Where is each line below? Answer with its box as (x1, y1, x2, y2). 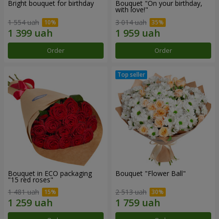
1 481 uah (8, 187, 39, 197)
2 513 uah (115, 187, 147, 197)
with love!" (115, 5, 148, 14)
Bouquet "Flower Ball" (115, 168, 186, 178)
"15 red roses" (8, 175, 53, 184)
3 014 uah (115, 17, 147, 27)
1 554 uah (8, 17, 39, 27)
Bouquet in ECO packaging (8, 168, 92, 178)
